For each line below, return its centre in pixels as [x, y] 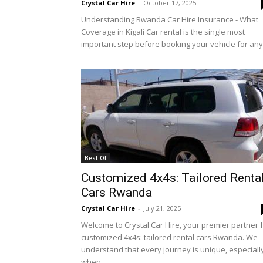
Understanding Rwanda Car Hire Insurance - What [170, 19]
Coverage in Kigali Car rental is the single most [163, 32]
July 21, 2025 [162, 208]
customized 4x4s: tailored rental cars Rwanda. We [169, 237]
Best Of [95, 158]
